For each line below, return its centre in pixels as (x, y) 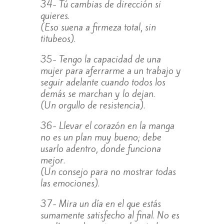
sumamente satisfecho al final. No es (110, 215)
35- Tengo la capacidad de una (100, 59)
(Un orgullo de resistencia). (92, 105)
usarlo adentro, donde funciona (100, 148)
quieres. (55, 15)
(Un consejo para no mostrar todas (108, 171)
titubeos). (58, 38)
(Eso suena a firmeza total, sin (98, 27)
